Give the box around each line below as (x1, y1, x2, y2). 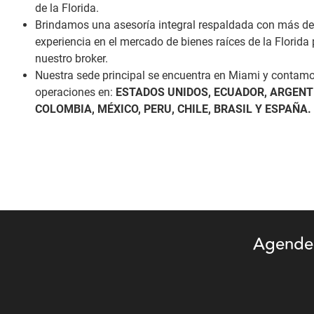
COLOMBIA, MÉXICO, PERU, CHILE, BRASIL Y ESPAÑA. (35, 102, 311, 116)
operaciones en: (35, 85, 116, 99)
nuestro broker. (35, 51, 108, 65)
